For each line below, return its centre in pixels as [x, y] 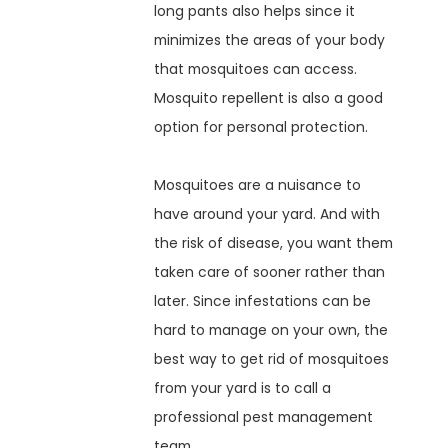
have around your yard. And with [267, 213]
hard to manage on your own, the [271, 329]
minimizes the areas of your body [270, 39]
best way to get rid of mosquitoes [272, 358]
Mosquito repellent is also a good [269, 97]
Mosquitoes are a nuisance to [258, 184]
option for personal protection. [261, 126]
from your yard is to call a [243, 387]
